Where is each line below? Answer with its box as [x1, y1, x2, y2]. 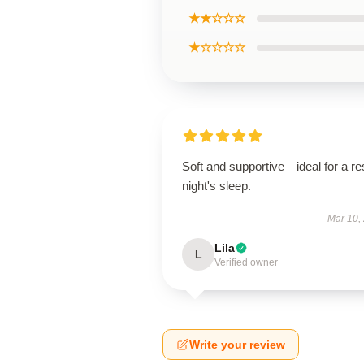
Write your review [189, 338, 285, 351]
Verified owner [214, 257, 278, 268]
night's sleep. [182, 179, 251, 193]
